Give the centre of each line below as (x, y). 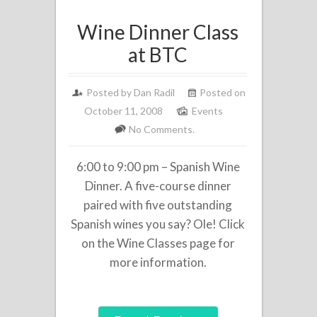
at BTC (158, 54)
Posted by (110, 92)
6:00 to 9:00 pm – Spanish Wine (158, 166)
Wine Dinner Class (158, 31)
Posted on (223, 92)
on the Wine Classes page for (158, 243)
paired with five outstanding (158, 204)
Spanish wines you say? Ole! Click (158, 224)
